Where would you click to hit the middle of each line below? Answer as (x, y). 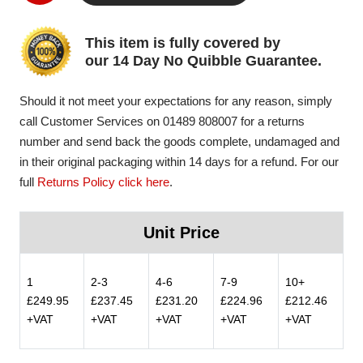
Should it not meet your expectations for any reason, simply (176, 101)
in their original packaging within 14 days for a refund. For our (179, 162)
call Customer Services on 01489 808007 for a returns (162, 121)
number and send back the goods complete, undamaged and (179, 141)
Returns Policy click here (103, 182)
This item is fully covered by (183, 43)
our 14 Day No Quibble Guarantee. (203, 60)
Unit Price (181, 233)
